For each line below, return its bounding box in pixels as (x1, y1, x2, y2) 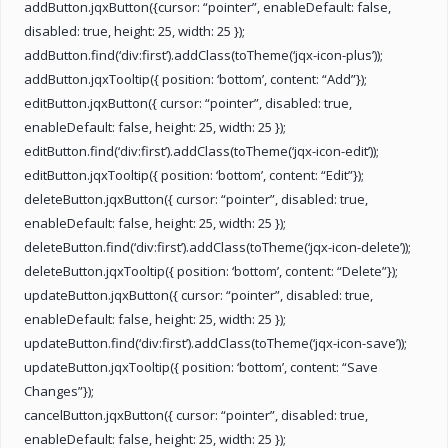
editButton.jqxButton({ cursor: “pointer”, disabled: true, (24, 93, 352, 112)
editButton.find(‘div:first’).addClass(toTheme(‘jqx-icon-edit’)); (24, 141, 379, 160)
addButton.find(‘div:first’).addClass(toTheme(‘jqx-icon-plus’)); (24, 45, 383, 64)
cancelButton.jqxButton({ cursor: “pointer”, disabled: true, (24, 405, 368, 424)
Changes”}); (24, 381, 94, 400)
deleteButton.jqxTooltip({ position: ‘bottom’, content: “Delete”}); (24, 261, 398, 280)
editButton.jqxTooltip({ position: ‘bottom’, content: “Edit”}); (24, 165, 364, 184)
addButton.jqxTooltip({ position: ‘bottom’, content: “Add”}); (24, 69, 367, 88)
